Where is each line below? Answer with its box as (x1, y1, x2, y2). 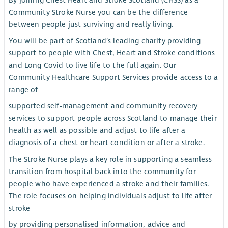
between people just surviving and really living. (9, 20, 174, 30)
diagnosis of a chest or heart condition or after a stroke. (9, 138, 205, 148)
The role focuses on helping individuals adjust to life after (9, 191, 212, 201)
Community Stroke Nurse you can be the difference (9, 8, 188, 17)
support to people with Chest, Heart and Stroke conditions (9, 48, 215, 58)
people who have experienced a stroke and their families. (9, 179, 209, 188)
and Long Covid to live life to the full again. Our (9, 61, 177, 70)
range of (9, 85, 38, 95)
